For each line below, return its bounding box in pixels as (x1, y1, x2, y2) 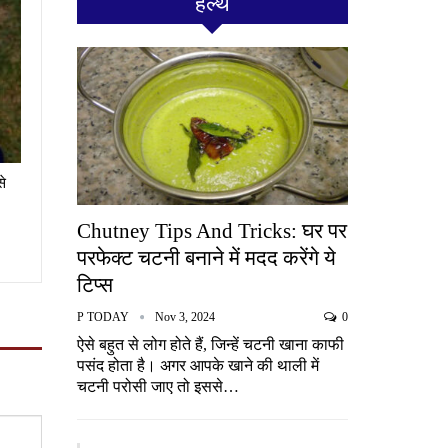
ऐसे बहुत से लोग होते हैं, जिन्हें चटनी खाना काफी (76, 335, 344, 353)
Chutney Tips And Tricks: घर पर (76, 218, 347, 243)
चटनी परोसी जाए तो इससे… (76, 377, 239, 395)
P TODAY (76, 309, 132, 324)
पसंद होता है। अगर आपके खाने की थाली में (76, 356, 319, 374)
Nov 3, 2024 (154, 309, 215, 324)
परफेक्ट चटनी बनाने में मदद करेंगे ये (76, 245, 336, 270)
